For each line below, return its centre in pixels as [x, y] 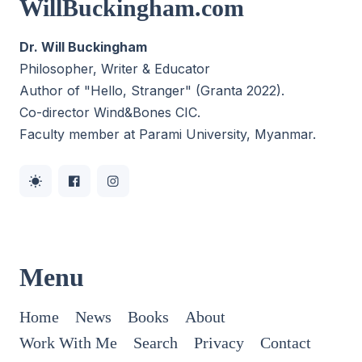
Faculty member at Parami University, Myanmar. [168, 135]
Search [156, 343]
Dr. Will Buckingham [83, 47]
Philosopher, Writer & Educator [115, 69]
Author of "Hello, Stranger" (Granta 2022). [152, 91]
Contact [286, 343]
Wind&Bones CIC [145, 113]
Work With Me [68, 343]
